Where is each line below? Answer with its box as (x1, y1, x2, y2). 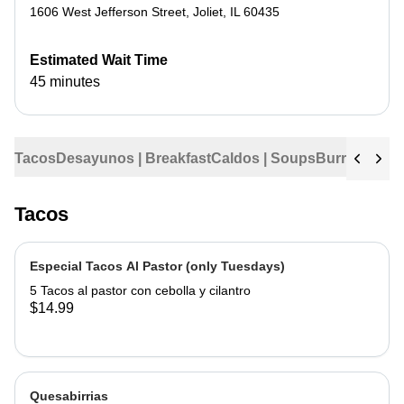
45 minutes (30, 74, 100, 89)
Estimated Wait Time (30, 52, 168, 68)
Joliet (193, 5, 223, 19)
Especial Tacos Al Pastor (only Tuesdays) (30, 259, 285, 273)
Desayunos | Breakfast (56, 151, 211, 166)
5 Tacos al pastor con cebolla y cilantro (30, 283, 251, 298)
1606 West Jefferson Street (30, 5, 186, 19)
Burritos (316, 151, 372, 166)
